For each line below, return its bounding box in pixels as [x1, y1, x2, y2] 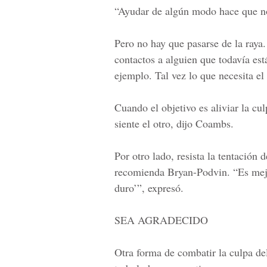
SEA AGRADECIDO [114, 213, 208, 227]
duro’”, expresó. [114, 181, 184, 195]
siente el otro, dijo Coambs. [114, 116, 234, 131]
